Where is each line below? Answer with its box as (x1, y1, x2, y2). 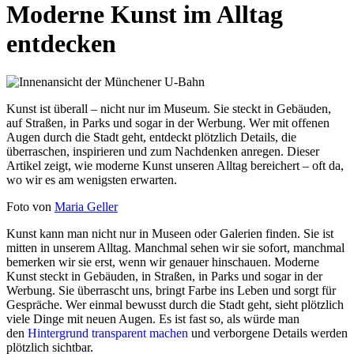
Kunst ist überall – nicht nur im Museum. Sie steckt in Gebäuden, (6, 101, 331, 115)
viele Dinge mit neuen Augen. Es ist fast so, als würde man (6, 311, 299, 326)
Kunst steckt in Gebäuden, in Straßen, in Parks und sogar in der (6, 269, 322, 283)
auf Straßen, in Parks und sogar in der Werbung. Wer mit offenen (6, 115, 330, 130)
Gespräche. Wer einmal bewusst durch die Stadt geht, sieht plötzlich (6, 297, 344, 311)
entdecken (6, 28, 116, 58)
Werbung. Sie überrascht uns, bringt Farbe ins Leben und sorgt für (6, 283, 336, 297)
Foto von (6, 199, 55, 213)
